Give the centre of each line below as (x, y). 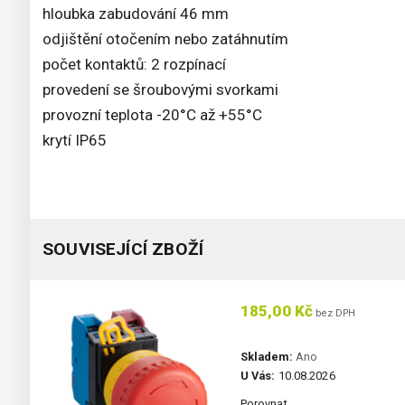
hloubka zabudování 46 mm (136, 14)
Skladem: (266, 357)
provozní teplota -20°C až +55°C (152, 115)
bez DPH (334, 314)
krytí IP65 (75, 141)
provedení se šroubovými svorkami (160, 90)
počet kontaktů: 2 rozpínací (134, 65)
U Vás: (258, 376)
